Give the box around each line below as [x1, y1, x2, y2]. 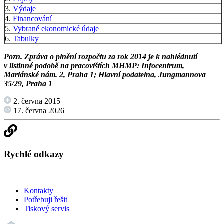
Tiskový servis [24, 204, 69, 213]
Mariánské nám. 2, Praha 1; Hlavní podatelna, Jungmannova [4, 70, 206, 79]
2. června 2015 [11, 96, 60, 105]
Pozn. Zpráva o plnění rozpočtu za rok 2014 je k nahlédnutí [4, 52, 197, 61]
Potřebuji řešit [24, 195, 67, 204]
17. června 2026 [11, 106, 64, 115]
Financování [13, 14, 52, 23]
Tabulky [13, 34, 39, 43]
